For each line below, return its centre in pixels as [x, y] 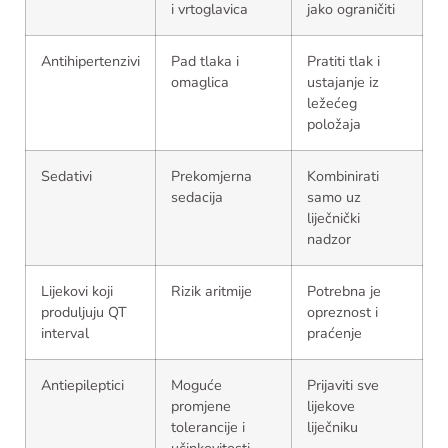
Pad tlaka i [205, 61]
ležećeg [332, 103]
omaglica [200, 82]
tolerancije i [208, 427]
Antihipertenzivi [90, 61]
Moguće [196, 385]
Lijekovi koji [77, 291]
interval [65, 333]
